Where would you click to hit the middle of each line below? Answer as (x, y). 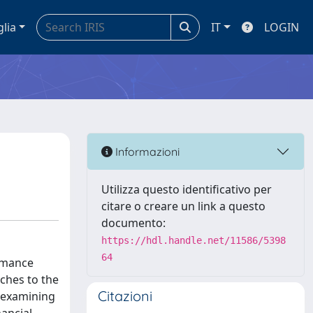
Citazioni (125, 296)
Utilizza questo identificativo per (187, 189)
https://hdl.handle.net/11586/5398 (194, 240)
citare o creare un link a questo (183, 206)
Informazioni (146, 151)
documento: (133, 223)
